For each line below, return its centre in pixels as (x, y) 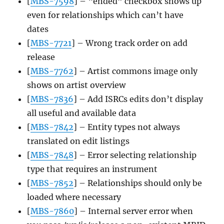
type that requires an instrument (92, 169)
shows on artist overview (76, 85)
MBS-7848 (52, 155)
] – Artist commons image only (136, 71)
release (41, 57)
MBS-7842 (52, 127)
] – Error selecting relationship (135, 155)
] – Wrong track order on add (130, 43)
